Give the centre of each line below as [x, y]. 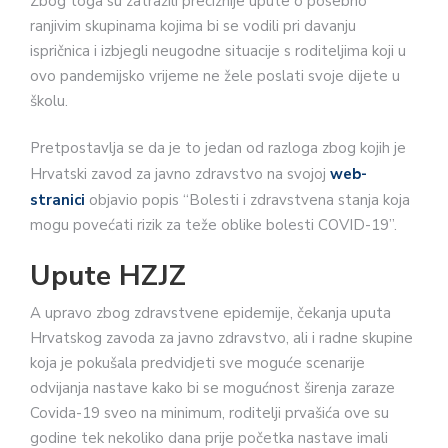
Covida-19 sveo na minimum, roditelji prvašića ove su [209, 412]
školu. [49, 100]
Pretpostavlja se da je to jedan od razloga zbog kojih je [218, 148]
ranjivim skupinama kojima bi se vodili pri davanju [193, 25]
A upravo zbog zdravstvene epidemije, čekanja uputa [210, 312]
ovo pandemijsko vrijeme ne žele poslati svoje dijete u [215, 75]
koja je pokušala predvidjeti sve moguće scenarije [197, 362]
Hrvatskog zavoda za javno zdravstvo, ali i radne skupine [221, 337]
